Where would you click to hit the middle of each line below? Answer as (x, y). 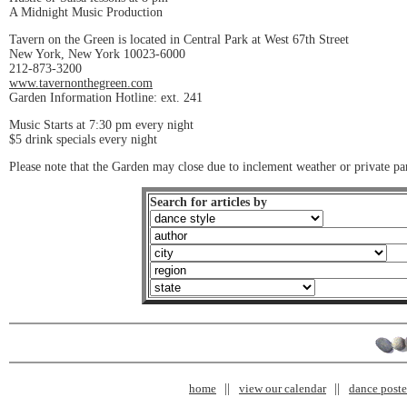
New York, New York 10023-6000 (97, 54)
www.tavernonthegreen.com (81, 83)
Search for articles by (208, 202)
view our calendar (283, 388)
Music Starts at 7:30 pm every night (101, 124)
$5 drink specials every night (83, 139)
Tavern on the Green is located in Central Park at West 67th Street (179, 39)
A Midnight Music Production (86, 12)
